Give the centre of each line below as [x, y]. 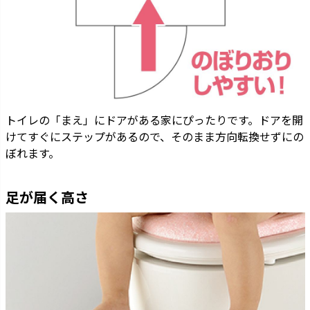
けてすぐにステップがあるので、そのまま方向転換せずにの [154, 136]
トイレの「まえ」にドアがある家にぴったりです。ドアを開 [154, 119]
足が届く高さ [47, 197]
